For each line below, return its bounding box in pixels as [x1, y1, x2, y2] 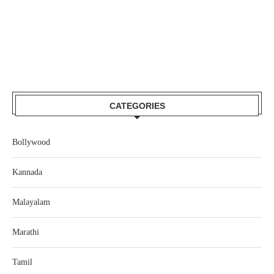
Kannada [12, 168, 42, 177]
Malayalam [12, 198, 50, 207]
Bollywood [12, 138, 50, 147]
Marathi [12, 228, 39, 237]
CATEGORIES [109, 101, 165, 111]
